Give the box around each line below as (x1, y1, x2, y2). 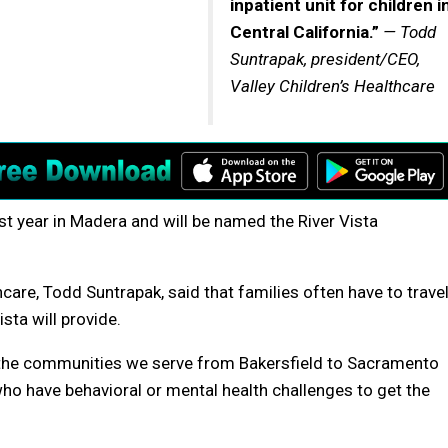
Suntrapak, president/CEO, (230, 48, 420, 69)
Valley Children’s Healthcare (230, 75, 435, 96)
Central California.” (230, 21, 379, 42)
